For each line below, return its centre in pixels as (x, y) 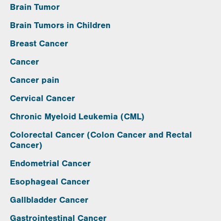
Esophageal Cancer (50, 182)
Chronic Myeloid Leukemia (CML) (77, 117)
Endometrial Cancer (50, 164)
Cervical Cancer (42, 99)
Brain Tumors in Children (60, 26)
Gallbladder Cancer (49, 200)
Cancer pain (35, 80)
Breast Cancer (39, 44)
